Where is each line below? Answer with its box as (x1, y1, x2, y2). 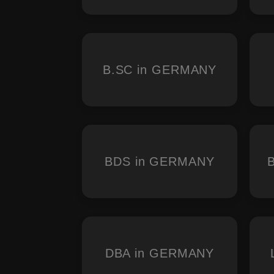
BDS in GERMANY (105, 155, 215, 168)
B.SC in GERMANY (102, 63, 217, 76)
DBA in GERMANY (105, 246, 215, 260)
